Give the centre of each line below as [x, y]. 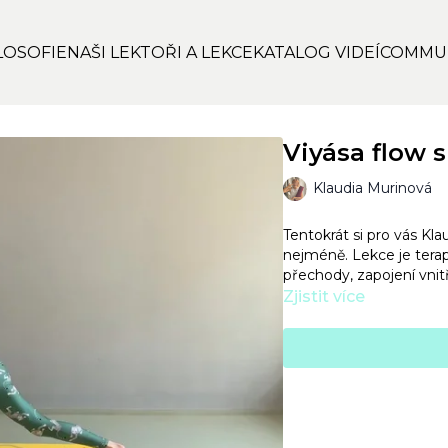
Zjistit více [323, 296]
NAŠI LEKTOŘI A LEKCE [160, 52]
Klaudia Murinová [372, 187]
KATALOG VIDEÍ [316, 52]
